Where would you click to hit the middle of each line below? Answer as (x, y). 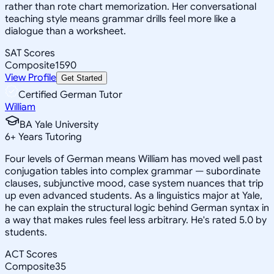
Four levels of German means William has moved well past (134, 159)
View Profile (31, 77)
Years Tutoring (49, 137)
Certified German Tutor (70, 94)
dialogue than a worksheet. (65, 31)
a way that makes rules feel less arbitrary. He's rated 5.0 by (136, 220)
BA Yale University (59, 124)
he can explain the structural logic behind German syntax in (137, 208)
